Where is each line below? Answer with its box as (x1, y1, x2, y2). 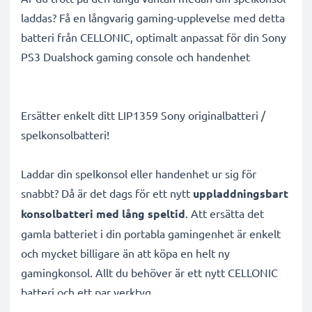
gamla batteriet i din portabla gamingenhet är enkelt (21, 226, 281, 240)
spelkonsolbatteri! (21, 127, 109, 141)
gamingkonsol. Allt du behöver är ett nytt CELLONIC (21, 265, 278, 279)
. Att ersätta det (185, 206, 264, 220)
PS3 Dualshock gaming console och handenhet (21, 49, 250, 63)
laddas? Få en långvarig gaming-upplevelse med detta (21, 10, 285, 24)
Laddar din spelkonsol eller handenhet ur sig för (21, 166, 256, 180)
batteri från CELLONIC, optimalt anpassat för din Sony (21, 30, 286, 44)
